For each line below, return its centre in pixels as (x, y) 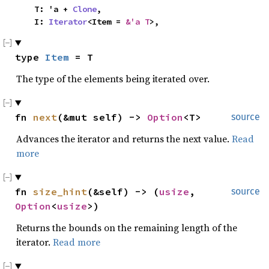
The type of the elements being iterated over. (113, 79)
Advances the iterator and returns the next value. (124, 139)
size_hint (60, 192)
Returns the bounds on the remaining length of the (127, 228)
